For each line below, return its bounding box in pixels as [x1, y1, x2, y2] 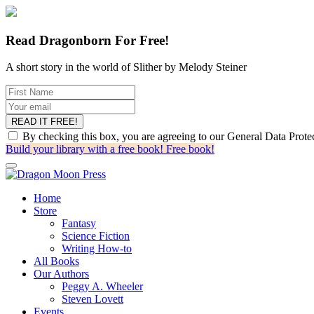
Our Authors [34, 268, 89, 280]
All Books [34, 255, 79, 268]
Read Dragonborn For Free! [6, 32, 169, 48]
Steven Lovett [62, 293, 123, 306]
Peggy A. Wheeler [62, 280, 143, 293]
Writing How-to [62, 243, 132, 255]
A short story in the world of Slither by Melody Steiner [6, 61, 247, 74]
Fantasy [62, 217, 96, 230]
